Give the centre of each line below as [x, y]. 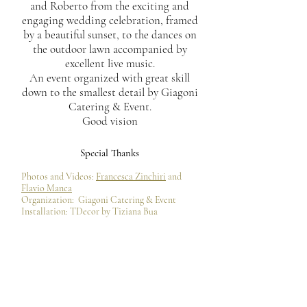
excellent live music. [110, 63]
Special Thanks [110, 153]
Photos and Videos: [59, 176]
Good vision [110, 121]
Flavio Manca [47, 188]
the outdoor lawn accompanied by [110, 49]
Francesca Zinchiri [131, 176]
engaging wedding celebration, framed [110, 20]
